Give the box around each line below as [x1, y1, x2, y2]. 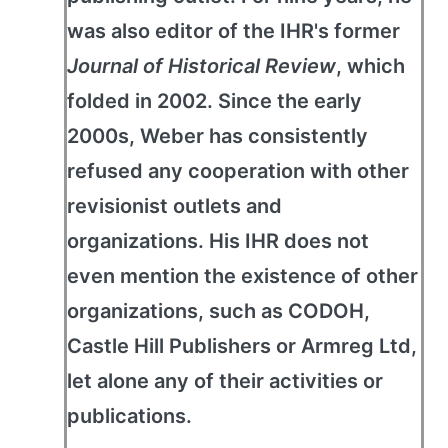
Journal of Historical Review [67, 54, 336, 78]
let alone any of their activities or [67, 369, 383, 393]
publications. [67, 404, 192, 428]
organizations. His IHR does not [67, 229, 369, 253]
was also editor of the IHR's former [67, 19, 400, 43]
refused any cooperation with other [67, 159, 409, 183]
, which [336, 54, 405, 78]
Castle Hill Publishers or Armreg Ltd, [67, 334, 417, 358]
